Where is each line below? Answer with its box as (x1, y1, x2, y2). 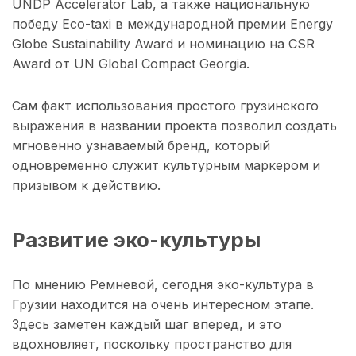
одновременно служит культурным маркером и (12, 157, 320, 174)
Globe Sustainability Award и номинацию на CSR (12, 36, 315, 52)
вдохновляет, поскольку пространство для (12, 335, 292, 352)
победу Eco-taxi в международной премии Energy (12, 16, 333, 33)
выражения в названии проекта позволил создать (12, 118, 337, 134)
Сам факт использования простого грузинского (12, 98, 319, 114)
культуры (159, 226, 261, 252)
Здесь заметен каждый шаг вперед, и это (12, 315, 281, 332)
